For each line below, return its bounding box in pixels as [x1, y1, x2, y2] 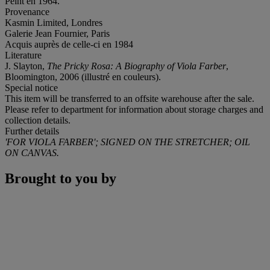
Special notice [5, 82, 58, 93]
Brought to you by [5, 170, 116, 186]
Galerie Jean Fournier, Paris [5, 28, 110, 39]
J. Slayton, [5, 60, 47, 71]
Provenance [5, 6, 49, 17]
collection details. [5, 115, 71, 125]
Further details [5, 125, 59, 136]
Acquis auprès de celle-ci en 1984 [5, 39, 133, 49]
